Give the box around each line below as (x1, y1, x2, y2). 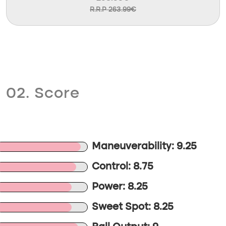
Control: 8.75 (92, 162, 154, 172)
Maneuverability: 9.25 (92, 142, 197, 152)
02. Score (6, 86, 80, 101)
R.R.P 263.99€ (90, 6, 136, 13)
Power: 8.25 (92, 182, 148, 192)
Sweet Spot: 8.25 (92, 202, 174, 212)
